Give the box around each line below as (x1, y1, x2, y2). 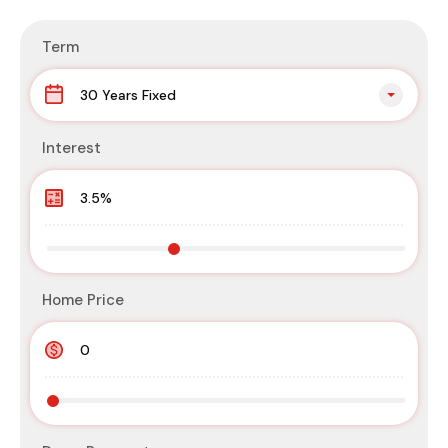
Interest (42, 138, 101, 159)
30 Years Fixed (80, 86, 176, 105)
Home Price (42, 290, 124, 311)
